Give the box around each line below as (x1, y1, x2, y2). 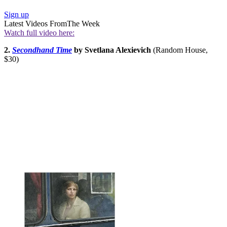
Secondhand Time (12, 45, 72, 54)
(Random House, (151, 45, 208, 54)
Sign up (4, 10, 29, 19)
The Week (67, 19, 100, 28)
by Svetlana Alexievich (72, 45, 151, 54)
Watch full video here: (4, 28, 74, 37)
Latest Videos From (4, 19, 67, 28)
